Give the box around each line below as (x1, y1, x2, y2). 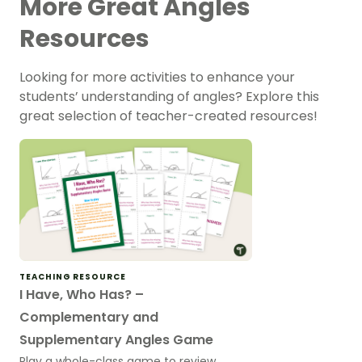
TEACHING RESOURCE (19, 270, 126, 283)
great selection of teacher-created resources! (19, 107, 318, 126)
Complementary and (19, 307, 158, 326)
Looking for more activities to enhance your (19, 68, 295, 87)
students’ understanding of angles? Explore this (19, 87, 319, 107)
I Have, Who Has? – (19, 284, 144, 304)
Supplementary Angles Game (19, 330, 213, 349)
